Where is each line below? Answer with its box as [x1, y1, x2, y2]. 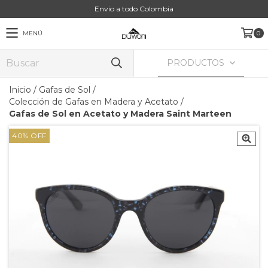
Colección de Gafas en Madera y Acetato [9, 96, 178, 107]
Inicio [9, 84, 31, 95]
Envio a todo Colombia [95, 4, 173, 13]
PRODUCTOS [167, 57, 227, 68]
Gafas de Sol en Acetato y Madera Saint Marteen [9, 108, 232, 119]
